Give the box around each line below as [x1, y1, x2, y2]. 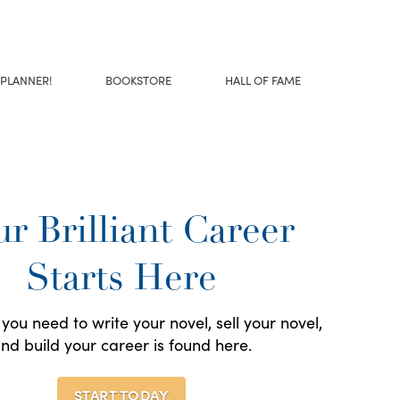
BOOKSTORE [105, 71, 172, 88]
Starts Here [26, 262, 218, 299]
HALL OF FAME [225, 71, 302, 88]
